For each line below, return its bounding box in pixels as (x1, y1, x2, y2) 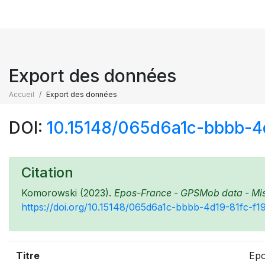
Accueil (9, 90, 34, 99)
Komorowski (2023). (21, 187, 114, 199)
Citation (21, 164, 73, 181)
